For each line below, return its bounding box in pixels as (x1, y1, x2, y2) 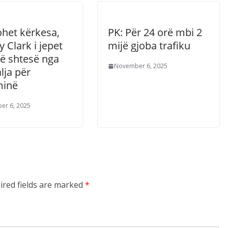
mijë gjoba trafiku (108, 39, 190, 52)
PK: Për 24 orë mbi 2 (108, 25, 202, 39)
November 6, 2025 (114, 62, 167, 70)
